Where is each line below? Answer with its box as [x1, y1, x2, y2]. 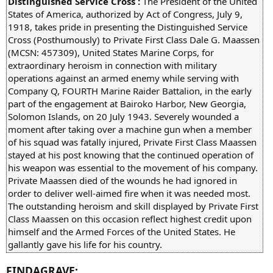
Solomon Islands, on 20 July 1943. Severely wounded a [8, 110, 239, 122]
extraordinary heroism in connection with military [8, 58, 217, 71]
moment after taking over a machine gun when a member [8, 122, 252, 135]
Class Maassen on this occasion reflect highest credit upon [8, 212, 252, 225]
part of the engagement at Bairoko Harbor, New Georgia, [8, 97, 246, 110]
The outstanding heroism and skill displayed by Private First [8, 199, 258, 212]
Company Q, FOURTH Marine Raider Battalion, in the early [8, 84, 252, 97]
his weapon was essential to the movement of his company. [8, 161, 258, 174]
